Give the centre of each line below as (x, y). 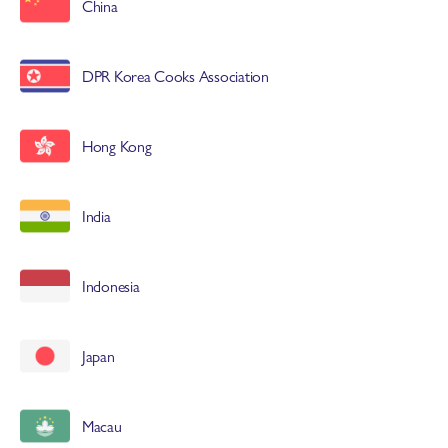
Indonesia (111, 285)
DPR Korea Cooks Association (175, 75)
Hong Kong (117, 145)
